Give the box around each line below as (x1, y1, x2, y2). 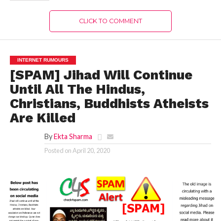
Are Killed (9, 110, 75, 126)
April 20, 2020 (72, 146, 110, 154)
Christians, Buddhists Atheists (9, 95, 209, 111)
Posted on (44, 146, 72, 154)
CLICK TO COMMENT (78, 17, 142, 25)
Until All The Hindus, (9, 81, 145, 97)
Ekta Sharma (53, 132, 92, 141)
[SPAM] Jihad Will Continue (9, 67, 192, 83)
